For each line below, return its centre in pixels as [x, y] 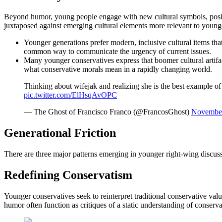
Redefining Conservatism [68, 175]
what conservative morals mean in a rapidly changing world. [118, 69]
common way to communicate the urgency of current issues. [117, 52]
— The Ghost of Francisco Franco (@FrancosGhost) [108, 112]
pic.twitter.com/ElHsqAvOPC [70, 95]
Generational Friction [60, 133]
